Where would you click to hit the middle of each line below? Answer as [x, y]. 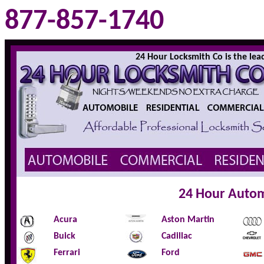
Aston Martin [188, 220]
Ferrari [67, 253]
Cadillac [177, 237]
